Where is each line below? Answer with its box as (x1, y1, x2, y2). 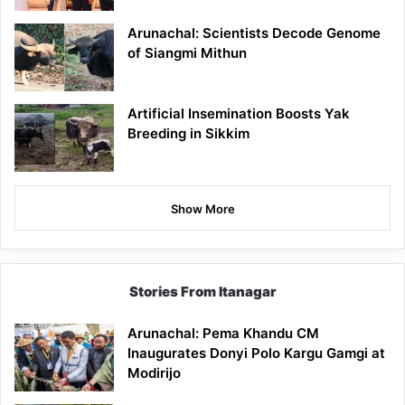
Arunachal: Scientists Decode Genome (127, 24, 381, 42)
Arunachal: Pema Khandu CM (127, 324, 319, 342)
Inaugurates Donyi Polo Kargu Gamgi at (127, 344, 385, 362)
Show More (170, 201, 235, 216)
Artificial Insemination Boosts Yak (127, 104, 350, 122)
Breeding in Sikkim (127, 124, 250, 142)
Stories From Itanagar (128, 282, 277, 300)
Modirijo (127, 363, 181, 381)
